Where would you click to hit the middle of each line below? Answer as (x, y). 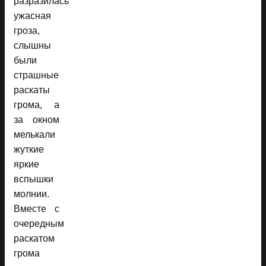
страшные (36, 75)
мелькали (34, 134)
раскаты (32, 90)
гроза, (27, 30)
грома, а (37, 104)
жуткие (29, 149)
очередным (39, 223)
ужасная (32, 15)
